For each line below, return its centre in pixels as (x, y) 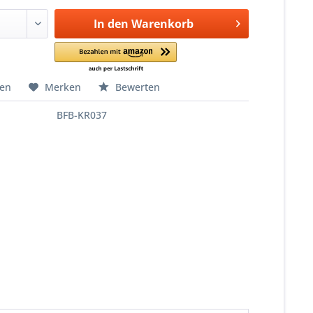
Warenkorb (162, 24)
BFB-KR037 (82, 115)
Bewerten (137, 87)
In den (111, 24)
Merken (63, 87)
